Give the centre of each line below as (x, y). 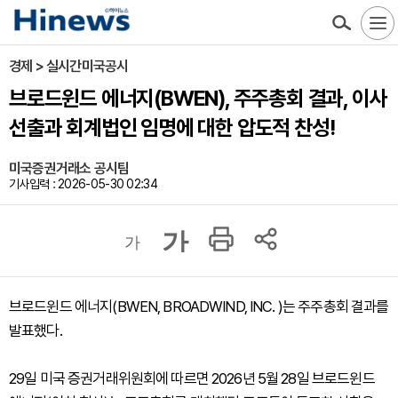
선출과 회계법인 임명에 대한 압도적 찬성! (172, 127)
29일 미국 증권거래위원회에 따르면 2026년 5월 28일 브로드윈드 (192, 378)
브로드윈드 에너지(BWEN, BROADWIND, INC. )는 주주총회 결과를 (199, 306)
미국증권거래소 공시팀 (69, 168)
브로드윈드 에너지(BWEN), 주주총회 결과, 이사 (198, 98)
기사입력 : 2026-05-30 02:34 (83, 184)
